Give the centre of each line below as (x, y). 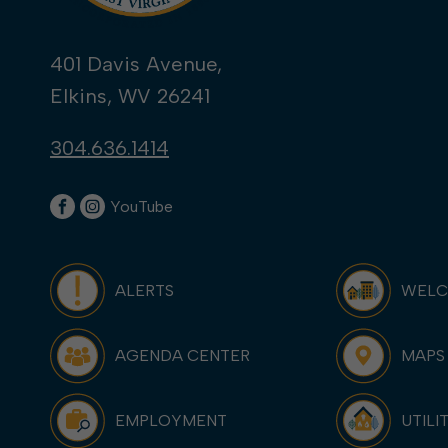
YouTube (141, 206)
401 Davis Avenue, (136, 64)
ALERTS (144, 290)
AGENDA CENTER (182, 355)
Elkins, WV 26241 (130, 96)
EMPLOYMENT (171, 420)
